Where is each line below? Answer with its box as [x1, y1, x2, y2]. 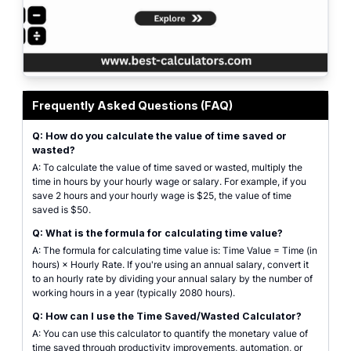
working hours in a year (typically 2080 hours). [32, 287, 235, 299]
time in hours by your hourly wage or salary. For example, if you [32, 175, 306, 187]
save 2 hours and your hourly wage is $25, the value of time [32, 190, 291, 201]
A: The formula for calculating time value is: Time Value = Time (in [32, 244, 317, 256]
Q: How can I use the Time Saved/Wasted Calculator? [32, 310, 302, 322]
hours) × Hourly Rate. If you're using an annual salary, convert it [32, 259, 309, 270]
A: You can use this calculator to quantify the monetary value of [32, 327, 308, 339]
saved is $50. [32, 204, 91, 215]
